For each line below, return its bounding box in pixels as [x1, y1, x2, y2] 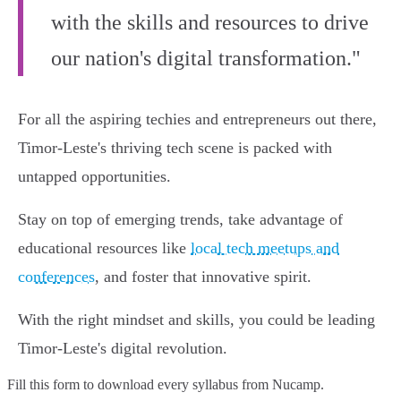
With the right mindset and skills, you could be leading [18, 311, 375, 329]
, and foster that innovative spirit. [95, 268, 311, 286]
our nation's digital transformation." [51, 47, 361, 71]
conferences [18, 268, 95, 286]
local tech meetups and [191, 239, 339, 258]
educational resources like [18, 239, 191, 258]
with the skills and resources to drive [51, 11, 369, 35]
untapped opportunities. [18, 167, 171, 186]
